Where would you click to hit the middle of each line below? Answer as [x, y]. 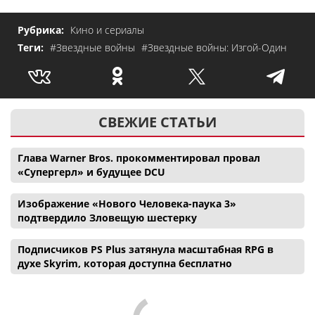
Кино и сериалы [107, 30]
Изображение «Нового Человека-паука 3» [127, 203]
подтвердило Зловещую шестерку [107, 217]
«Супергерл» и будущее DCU [91, 172]
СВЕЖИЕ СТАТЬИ [157, 122]
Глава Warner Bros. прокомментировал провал [139, 157]
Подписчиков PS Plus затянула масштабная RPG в [146, 249]
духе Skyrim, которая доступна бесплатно [125, 263]
